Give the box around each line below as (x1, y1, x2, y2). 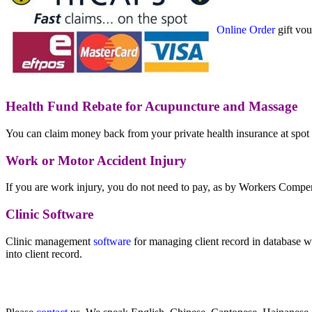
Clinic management (6, 235, 93, 247)
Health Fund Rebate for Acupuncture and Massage (6, 99, 297, 114)
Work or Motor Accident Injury (6, 153, 187, 168)
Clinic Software (6, 206, 93, 221)
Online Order (217, 24, 275, 36)
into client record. (6, 247, 82, 260)
